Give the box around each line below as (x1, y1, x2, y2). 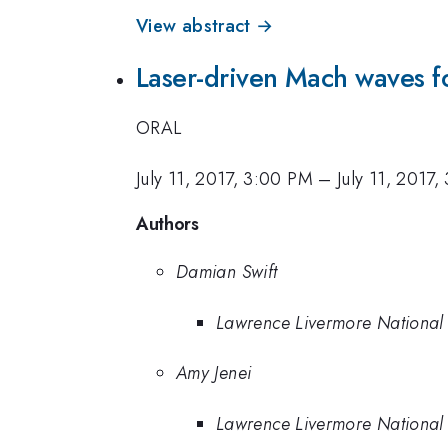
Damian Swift (176, 259, 278, 286)
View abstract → (136, 13, 274, 40)
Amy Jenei (176, 360, 252, 387)
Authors (136, 211, 199, 238)
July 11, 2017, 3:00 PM (136, 165, 313, 192)
